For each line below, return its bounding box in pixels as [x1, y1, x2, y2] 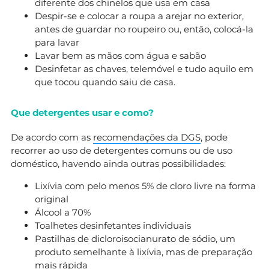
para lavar [35, 36, 79, 48]
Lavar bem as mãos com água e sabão [35, 49, 206, 61]
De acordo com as [11, 131, 93, 143]
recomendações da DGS [93, 131, 201, 143]
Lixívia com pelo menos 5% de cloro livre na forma [35, 180, 256, 192]
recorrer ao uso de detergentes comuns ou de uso [11, 144, 232, 156]
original [35, 193, 68, 205]
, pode [201, 131, 228, 143]
